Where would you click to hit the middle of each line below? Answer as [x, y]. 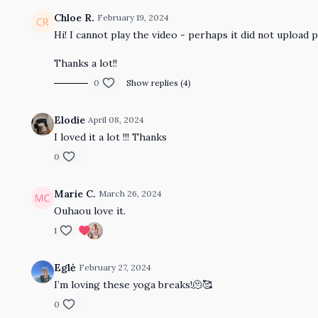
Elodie [70, 120]
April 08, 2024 [116, 120]
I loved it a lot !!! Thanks [111, 137]
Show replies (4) [159, 83]
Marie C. [75, 194]
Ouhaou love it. [90, 211]
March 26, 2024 [131, 193]
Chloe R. [75, 18]
